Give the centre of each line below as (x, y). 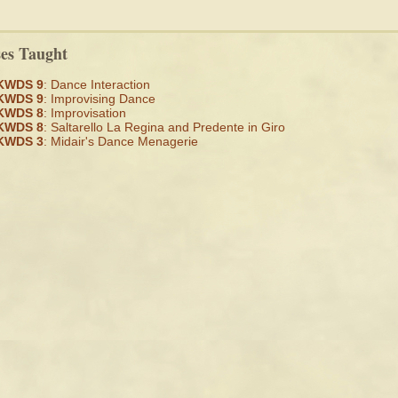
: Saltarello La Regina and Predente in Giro (164, 127)
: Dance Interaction (97, 84)
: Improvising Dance (99, 99)
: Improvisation (85, 113)
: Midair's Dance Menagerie (121, 141)
